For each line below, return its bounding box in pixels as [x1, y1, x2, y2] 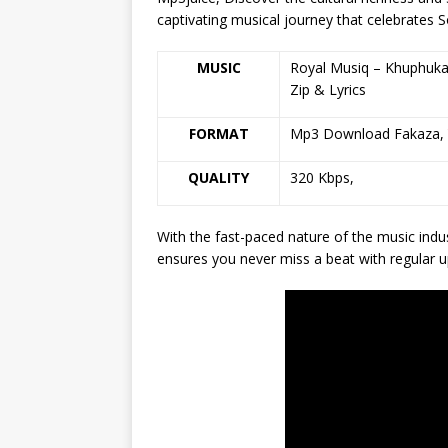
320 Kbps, [290, 167, 354, 187]
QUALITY [188, 167, 249, 187]
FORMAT [188, 123, 249, 143]
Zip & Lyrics [290, 79, 366, 99]
